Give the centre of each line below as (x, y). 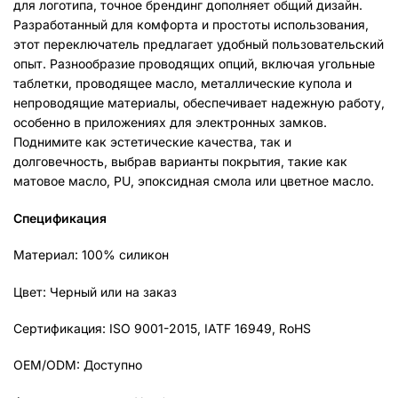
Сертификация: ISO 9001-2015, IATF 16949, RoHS (162, 328)
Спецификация (60, 218)
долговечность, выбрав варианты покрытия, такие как (180, 162)
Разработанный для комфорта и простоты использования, (191, 25)
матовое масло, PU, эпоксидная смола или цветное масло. (194, 181)
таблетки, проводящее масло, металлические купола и (183, 84)
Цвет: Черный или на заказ (95, 291)
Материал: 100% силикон (91, 255)
